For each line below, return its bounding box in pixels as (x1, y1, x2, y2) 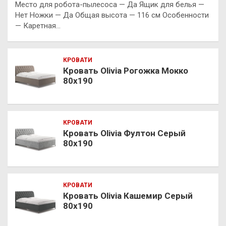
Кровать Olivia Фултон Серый (63, 128, 186, 138)
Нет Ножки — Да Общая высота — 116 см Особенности (15, 10, 209, 20)
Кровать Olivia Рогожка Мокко (63, 65, 188, 76)
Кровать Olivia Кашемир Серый (63, 190, 193, 201)
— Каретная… (15, 21, 61, 30)
